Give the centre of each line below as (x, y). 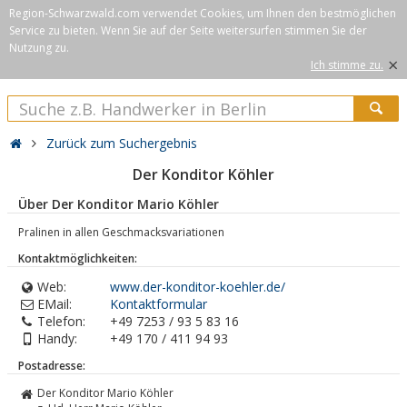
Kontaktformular (159, 304)
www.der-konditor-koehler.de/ (198, 287)
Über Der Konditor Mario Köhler (119, 204)
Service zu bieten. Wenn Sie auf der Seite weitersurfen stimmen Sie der (188, 30)
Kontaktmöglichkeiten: (78, 258)
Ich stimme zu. (347, 65)
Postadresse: (52, 366)
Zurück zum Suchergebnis (122, 143)
